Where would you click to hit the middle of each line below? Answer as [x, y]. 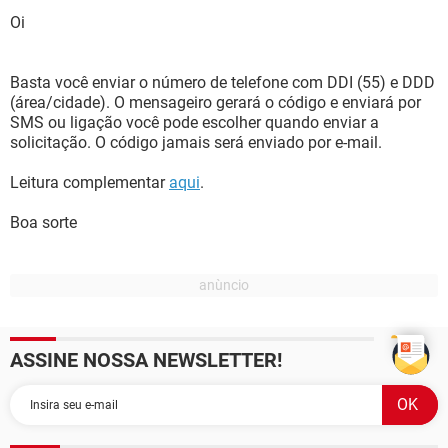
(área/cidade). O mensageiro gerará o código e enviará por [215, 102]
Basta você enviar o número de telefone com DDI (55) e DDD [222, 82]
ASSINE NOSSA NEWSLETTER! [146, 360]
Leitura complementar [89, 182]
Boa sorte [43, 222]
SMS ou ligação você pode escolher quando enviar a [194, 122]
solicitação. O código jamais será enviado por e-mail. [196, 142]
